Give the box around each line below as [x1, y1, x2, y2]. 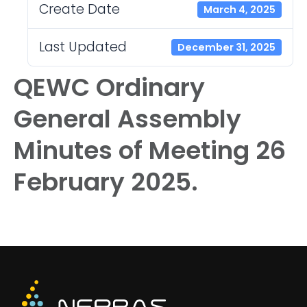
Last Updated [39, 38, 127, 56]
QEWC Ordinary [14, 70, 205, 105]
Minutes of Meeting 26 [14, 133, 286, 168]
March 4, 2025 [203, 3, 275, 16]
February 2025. [14, 164, 198, 199]
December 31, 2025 [177, 40, 275, 54]
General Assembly [14, 101, 241, 136]
